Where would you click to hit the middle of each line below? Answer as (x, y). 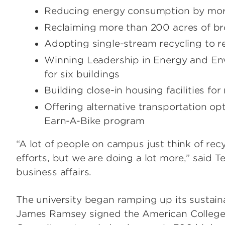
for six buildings (82, 74)
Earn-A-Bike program (94, 121)
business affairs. (54, 172)
